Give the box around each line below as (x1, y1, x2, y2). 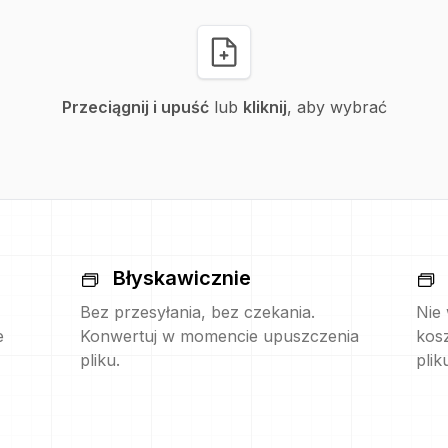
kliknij (242, 97, 287, 117)
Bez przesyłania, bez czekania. (80, 302, 315, 322)
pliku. (80, 350, 120, 370)
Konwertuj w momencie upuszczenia (80, 326, 359, 346)
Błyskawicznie (113, 266, 251, 290)
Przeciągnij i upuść (61, 97, 209, 117)
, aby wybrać (286, 97, 387, 117)
